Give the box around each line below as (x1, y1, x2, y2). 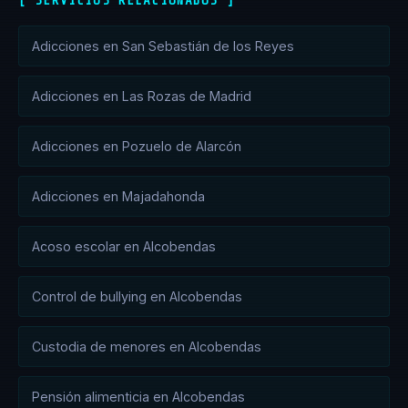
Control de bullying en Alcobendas (32, 289, 242, 304)
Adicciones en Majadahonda (32, 189, 205, 204)
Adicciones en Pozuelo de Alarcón (32, 138, 241, 154)
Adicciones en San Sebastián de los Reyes (32, 38, 294, 54)
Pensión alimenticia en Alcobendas (32, 389, 245, 404)
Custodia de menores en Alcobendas (32, 339, 261, 354)
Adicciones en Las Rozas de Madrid (32, 88, 251, 104)
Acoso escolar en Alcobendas (32, 239, 216, 254)
